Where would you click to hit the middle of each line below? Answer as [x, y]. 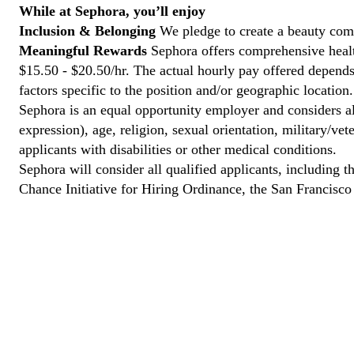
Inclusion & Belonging [87, 31]
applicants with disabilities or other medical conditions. [178, 149]
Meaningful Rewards [83, 51]
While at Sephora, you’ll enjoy [112, 11]
